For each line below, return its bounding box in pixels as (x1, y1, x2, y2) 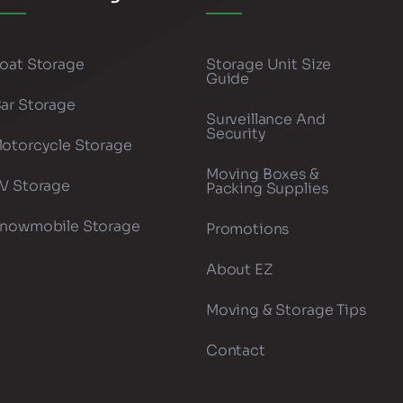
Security (205, 124, 266, 144)
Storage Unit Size (205, 55, 332, 75)
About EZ (205, 260, 273, 280)
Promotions (205, 219, 290, 239)
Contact (205, 341, 265, 361)
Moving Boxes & (205, 165, 319, 184)
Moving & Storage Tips (205, 300, 366, 320)
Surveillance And (205, 110, 326, 130)
